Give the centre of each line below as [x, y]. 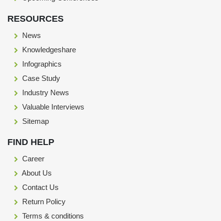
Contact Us [39, 187]
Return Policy [43, 202]
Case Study [40, 78]
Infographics [41, 64]
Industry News [45, 92]
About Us [36, 173]
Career [32, 159]
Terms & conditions [52, 216]
